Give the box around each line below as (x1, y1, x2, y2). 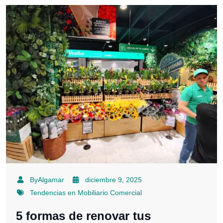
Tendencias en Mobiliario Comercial (29, 189, 142, 197)
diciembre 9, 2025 (85, 176, 142, 184)
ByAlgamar (29, 176, 64, 184)
